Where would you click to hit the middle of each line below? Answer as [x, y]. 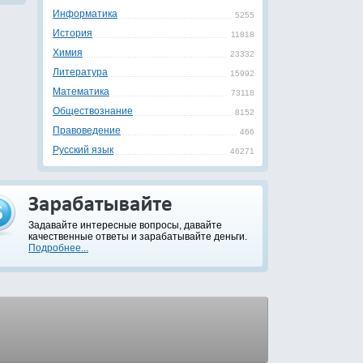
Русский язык [83, 150]
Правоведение [87, 130]
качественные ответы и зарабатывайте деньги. [138, 237]
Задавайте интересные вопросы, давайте [125, 225]
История [73, 33]
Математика [81, 92]
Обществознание [93, 111]
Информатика [85, 14]
